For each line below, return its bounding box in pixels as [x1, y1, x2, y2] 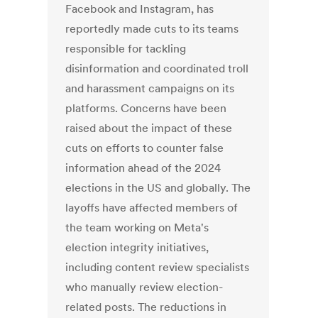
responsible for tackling [65, 41, 187, 56]
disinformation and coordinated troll [65, 61, 249, 76]
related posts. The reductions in [65, 300, 227, 314]
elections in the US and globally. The [65, 180, 251, 195]
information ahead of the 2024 [65, 160, 221, 175]
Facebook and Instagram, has [65, 1, 214, 16]
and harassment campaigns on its [65, 81, 235, 96]
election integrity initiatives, [65, 240, 209, 255]
